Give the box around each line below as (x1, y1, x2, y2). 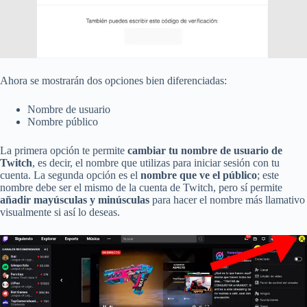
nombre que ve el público (140, 169, 257, 181)
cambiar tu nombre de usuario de (127, 144, 282, 156)
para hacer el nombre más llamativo (149, 193, 305, 206)
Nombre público (27, 115, 98, 127)
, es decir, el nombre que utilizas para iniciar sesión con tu (32, 156, 280, 169)
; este (257, 169, 279, 181)
